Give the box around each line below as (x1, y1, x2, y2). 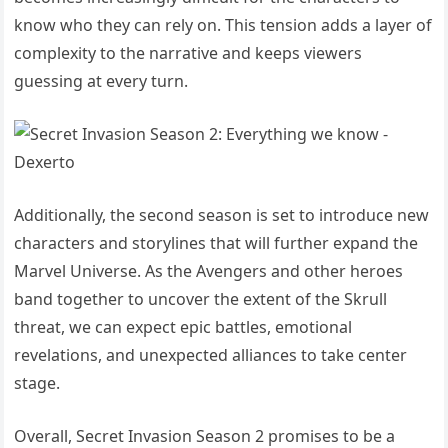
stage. (14, 372, 61, 394)
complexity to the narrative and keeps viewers (14, 42, 363, 64)
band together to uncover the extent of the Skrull (14, 288, 388, 310)
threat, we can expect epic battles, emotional (14, 316, 353, 338)
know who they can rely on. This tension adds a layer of (14, 14, 433, 36)
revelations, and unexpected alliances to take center (14, 344, 408, 366)
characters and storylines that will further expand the (14, 232, 419, 254)
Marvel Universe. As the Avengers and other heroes (14, 260, 404, 282)
